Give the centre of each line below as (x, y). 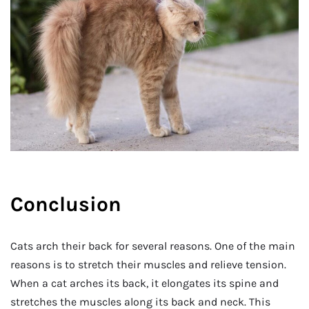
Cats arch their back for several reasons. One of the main (153, 246)
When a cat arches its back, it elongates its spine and (144, 283)
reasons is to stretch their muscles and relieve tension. (148, 265)
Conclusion (66, 205)
